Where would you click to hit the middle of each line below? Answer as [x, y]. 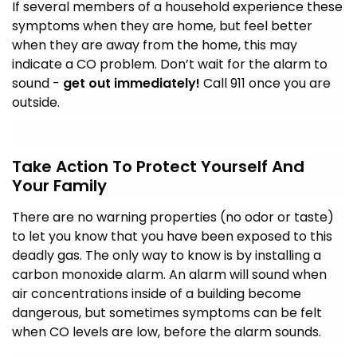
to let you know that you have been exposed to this [172, 236]
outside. [36, 102]
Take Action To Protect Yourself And [158, 166]
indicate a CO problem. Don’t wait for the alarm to [170, 64]
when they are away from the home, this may [155, 45]
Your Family [59, 185]
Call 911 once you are [265, 83]
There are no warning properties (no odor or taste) [173, 217]
